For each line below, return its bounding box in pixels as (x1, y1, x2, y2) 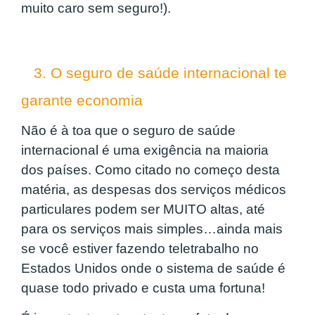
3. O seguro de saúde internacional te (21, 65, 287, 82)
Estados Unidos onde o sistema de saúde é (21, 261, 285, 276)
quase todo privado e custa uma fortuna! (21, 281, 265, 296)
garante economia (21, 92, 143, 110)
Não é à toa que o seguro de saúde (21, 123, 236, 139)
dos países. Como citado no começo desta (21, 162, 280, 178)
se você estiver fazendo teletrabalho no (21, 241, 259, 257)
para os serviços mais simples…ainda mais (21, 221, 283, 237)
